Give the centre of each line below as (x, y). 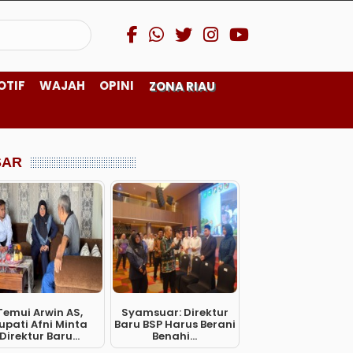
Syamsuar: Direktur (175, 312)
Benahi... (175, 336)
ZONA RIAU (182, 86)
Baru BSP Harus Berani (175, 324)
